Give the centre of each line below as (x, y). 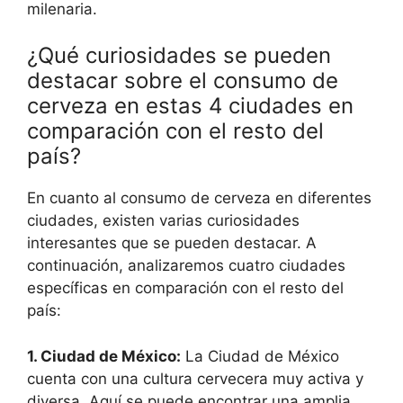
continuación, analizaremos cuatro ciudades (186, 265)
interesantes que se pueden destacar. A (172, 243)
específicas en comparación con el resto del (185, 288)
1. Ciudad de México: (104, 356)
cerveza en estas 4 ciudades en (190, 106)
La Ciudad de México (260, 356)
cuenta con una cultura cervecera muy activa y (195, 378)
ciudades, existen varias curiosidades (163, 220)
